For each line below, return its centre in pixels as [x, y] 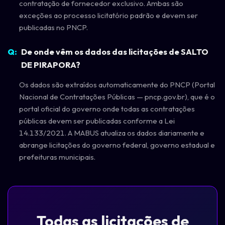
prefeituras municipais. [57, 157]
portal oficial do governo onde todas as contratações [107, 108]
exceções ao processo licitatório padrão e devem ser [108, 16]
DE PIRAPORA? [50, 64]
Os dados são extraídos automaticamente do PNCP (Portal [117, 84]
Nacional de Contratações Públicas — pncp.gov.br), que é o [117, 96]
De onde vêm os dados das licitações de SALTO [115, 51]
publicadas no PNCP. [53, 28]
